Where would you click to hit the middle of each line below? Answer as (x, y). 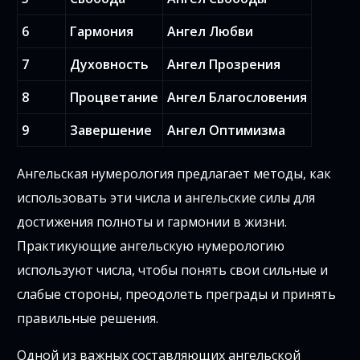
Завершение (111, 131)
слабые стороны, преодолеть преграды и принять (177, 295)
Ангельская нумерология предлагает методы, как (174, 174)
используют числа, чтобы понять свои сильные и (173, 270)
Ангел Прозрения (224, 65)
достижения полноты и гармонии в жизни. (152, 222)
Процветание (115, 98)
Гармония (102, 32)
